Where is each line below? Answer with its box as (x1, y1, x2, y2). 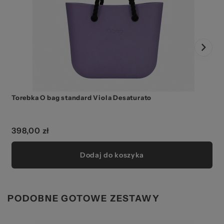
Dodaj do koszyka (79, 150, 144, 159)
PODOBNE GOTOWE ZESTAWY (7, 192, 160, 204)
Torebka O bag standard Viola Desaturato (11, 93, 152, 101)
